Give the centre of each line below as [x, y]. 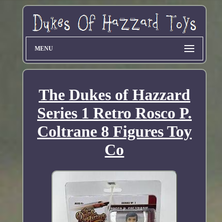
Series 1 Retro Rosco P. [114, 113]
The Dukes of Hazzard [114, 94]
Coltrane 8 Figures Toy [114, 131]
